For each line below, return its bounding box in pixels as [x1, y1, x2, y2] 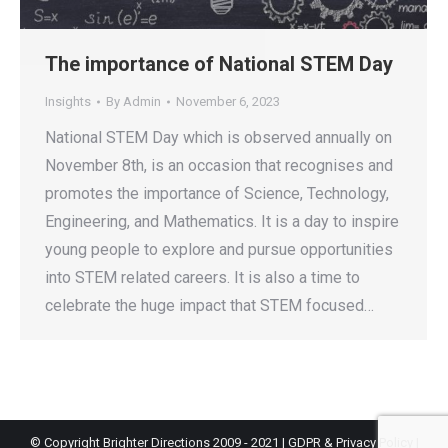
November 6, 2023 [176, 94, 280, 110]
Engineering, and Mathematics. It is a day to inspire [45, 212, 399, 232]
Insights [45, 94, 91, 110]
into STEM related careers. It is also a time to [45, 268, 360, 288]
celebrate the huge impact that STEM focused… [45, 296, 374, 316]
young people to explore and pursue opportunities [45, 240, 393, 260]
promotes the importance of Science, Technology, [45, 184, 389, 204]
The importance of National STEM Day [45, 52, 393, 77]
